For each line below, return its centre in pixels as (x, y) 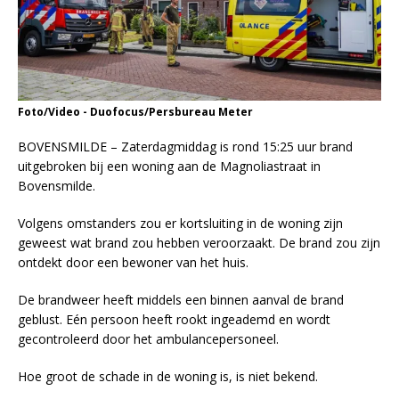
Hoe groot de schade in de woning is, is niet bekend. (168, 377)
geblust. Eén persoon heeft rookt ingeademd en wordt (174, 320)
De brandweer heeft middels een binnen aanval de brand (181, 300)
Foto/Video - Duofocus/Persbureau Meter (135, 112)
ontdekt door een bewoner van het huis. (133, 263)
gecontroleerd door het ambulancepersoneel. (148, 339)
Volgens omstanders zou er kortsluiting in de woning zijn (180, 224)
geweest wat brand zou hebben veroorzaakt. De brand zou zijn (199, 243)
